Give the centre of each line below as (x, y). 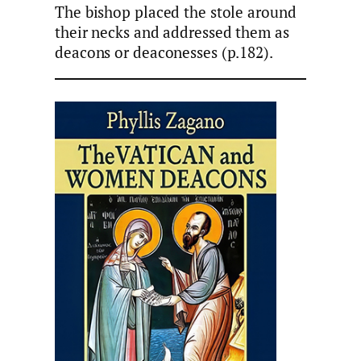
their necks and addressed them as (172, 33)
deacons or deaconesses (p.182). (164, 53)
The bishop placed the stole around (176, 12)
